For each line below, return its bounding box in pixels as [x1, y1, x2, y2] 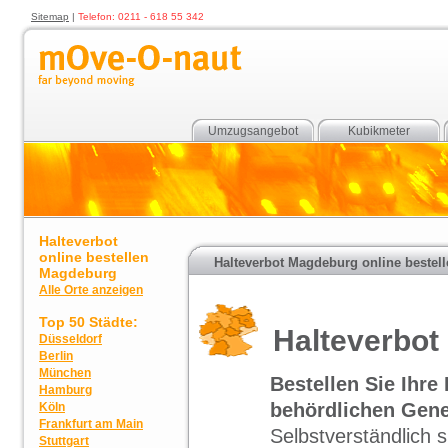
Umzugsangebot [207, 124, 298, 138]
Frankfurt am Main [39, 417, 143, 431]
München [39, 366, 91, 380]
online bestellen [39, 249, 149, 265]
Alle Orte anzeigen [39, 283, 143, 297]
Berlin [39, 349, 73, 363]
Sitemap [31, 11, 69, 22]
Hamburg [39, 383, 92, 397]
